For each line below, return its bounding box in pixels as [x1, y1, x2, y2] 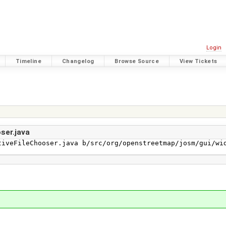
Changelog [62, 58, 94, 65]
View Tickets [180, 58, 217, 65]
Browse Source [115, 58, 159, 65]
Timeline [15, 58, 41, 65]
